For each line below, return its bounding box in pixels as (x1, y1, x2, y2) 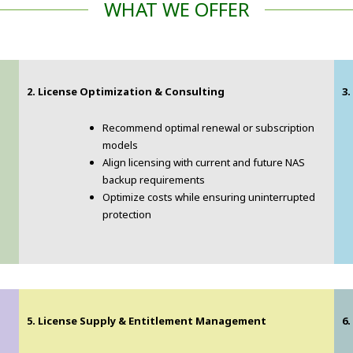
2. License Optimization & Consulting (27, 84, 225, 98)
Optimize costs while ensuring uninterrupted (102, 189, 315, 204)
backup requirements (102, 172, 205, 187)
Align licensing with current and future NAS (102, 154, 305, 169)
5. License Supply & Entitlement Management (27, 313, 266, 328)
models (102, 137, 138, 152)
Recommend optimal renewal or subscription (102, 120, 314, 135)
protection (102, 206, 151, 221)
